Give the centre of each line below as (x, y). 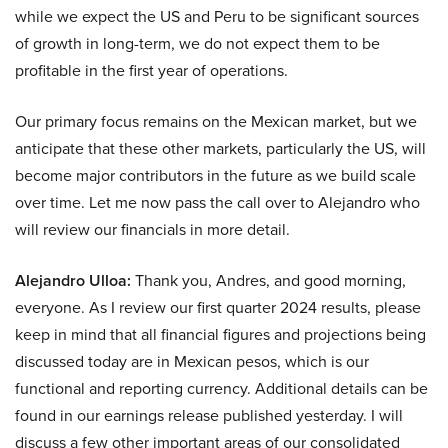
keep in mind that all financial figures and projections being (220, 335)
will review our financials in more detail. (152, 230)
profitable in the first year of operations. (151, 71)
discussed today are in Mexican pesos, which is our (192, 362)
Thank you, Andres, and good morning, (268, 281)
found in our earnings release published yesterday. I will (209, 416)
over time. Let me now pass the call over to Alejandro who (217, 203)
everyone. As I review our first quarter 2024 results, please (218, 308)
